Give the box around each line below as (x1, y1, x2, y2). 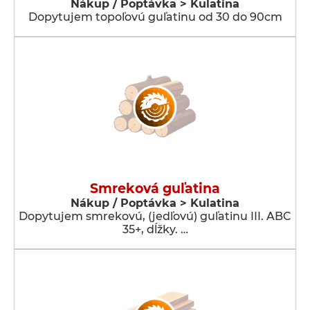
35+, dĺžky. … (122, 223, 188, 236)
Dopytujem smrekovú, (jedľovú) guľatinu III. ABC (19, 210, 291, 223)
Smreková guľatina (90, 181, 220, 197)
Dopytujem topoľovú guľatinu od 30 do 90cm (28, 10, 282, 24)
